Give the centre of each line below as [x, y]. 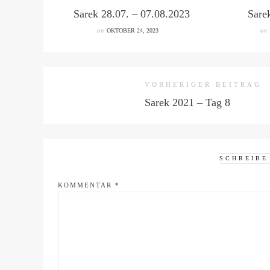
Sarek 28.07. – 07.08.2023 [131, 14]
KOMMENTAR [86, 185]
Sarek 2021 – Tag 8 [187, 102]
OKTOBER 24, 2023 [133, 30]
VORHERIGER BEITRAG [203, 84]
